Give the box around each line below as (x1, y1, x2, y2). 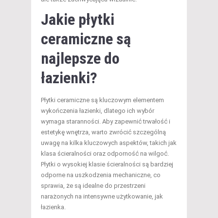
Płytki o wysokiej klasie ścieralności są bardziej (41, 161, 173, 168)
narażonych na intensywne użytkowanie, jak (41, 193, 163, 200)
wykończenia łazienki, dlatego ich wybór (41, 107, 154, 115)
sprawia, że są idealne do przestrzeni (41, 182, 145, 190)
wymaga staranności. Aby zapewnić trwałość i (41, 118, 170, 126)
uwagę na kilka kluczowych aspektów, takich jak (41, 139, 177, 147)
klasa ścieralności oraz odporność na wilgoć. (41, 150, 169, 158)
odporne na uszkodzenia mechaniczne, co (41, 171, 161, 179)
